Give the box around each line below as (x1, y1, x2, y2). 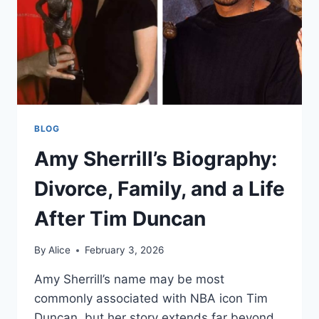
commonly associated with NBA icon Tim (34, 291, 268, 306)
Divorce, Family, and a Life (34, 176, 285, 201)
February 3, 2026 (85, 244, 164, 256)
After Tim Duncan (34, 206, 206, 231)
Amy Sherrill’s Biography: (34, 146, 277, 171)
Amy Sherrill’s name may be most (34, 272, 224, 287)
